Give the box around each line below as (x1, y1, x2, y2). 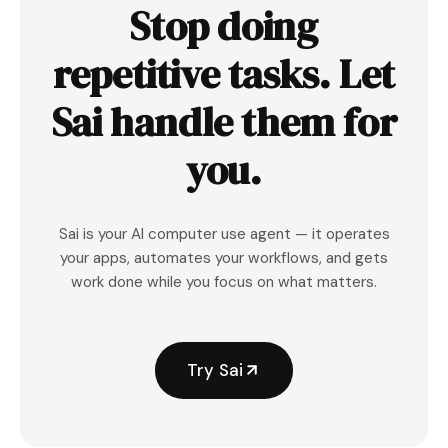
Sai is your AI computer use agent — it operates (58, 223, 390, 244)
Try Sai (186, 358, 244, 381)
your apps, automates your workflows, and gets (60, 247, 388, 268)
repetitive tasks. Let (53, 46, 395, 101)
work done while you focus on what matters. (71, 271, 377, 292)
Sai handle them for (51, 94, 397, 149)
